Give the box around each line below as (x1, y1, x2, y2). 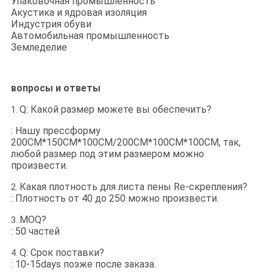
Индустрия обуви (10, 18, 91, 30)
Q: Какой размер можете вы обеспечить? (19, 104, 211, 116)
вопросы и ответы (10, 82, 101, 94)
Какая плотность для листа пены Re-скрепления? (19, 181, 247, 193)
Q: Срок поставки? (19, 247, 104, 259)
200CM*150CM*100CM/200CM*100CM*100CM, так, (10, 136, 241, 149)
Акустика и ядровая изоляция (10, 7, 147, 19)
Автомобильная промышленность (10, 30, 169, 42)
